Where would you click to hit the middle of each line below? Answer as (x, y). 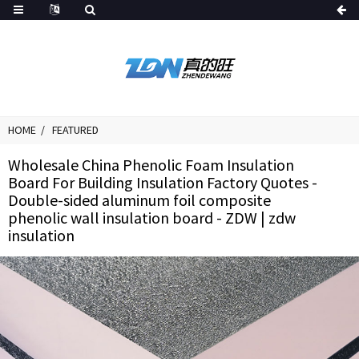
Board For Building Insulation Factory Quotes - (163, 182)
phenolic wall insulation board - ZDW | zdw (152, 218)
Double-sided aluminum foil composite (139, 200)
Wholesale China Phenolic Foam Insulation (151, 165)
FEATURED (75, 130)
